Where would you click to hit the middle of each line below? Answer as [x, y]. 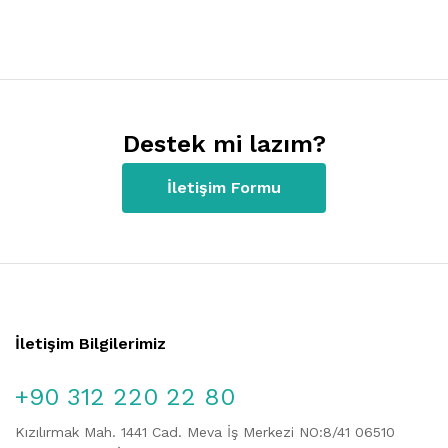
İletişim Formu [224, 187]
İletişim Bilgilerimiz [90, 343]
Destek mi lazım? [224, 143]
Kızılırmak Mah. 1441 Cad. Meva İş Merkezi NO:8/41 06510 [205, 431]
